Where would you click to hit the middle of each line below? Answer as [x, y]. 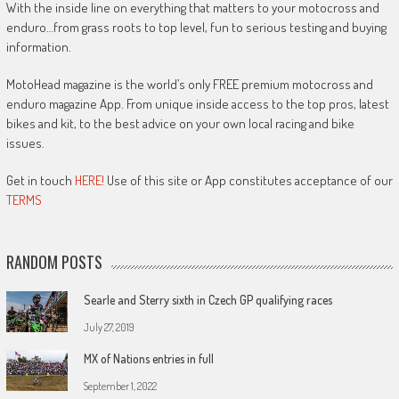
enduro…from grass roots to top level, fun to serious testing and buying [196, 27]
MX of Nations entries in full [148, 358]
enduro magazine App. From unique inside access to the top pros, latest [197, 103]
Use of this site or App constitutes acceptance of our [248, 180]
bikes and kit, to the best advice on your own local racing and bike [180, 123]
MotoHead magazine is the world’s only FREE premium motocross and [189, 84]
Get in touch [40, 180]
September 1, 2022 [120, 386]
